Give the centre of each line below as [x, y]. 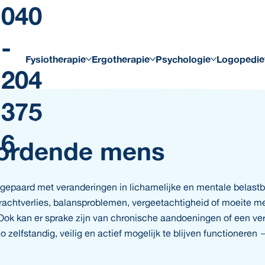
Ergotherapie [121, 59]
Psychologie [183, 59]
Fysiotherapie [56, 59]
